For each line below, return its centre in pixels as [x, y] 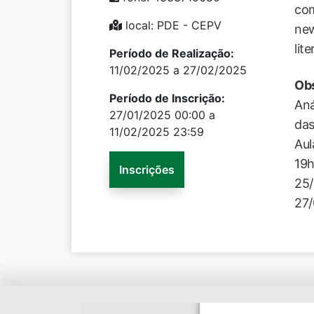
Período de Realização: [172, 53]
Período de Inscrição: [167, 98]
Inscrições [147, 170]
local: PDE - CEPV [172, 25]
